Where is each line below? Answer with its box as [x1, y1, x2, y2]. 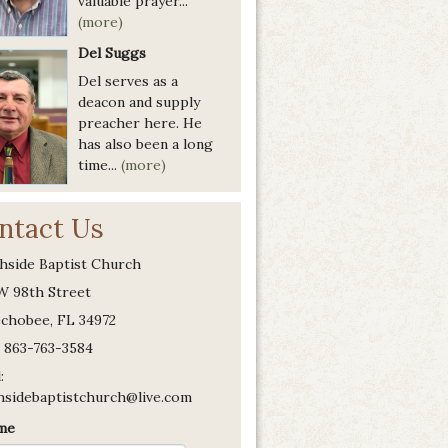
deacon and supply [78, 93, 200, 112]
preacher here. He [78, 114, 206, 133]
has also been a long [78, 135, 213, 154]
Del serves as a [78, 72, 178, 91]
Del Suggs [78, 44, 146, 63]
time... [78, 156, 121, 175]
